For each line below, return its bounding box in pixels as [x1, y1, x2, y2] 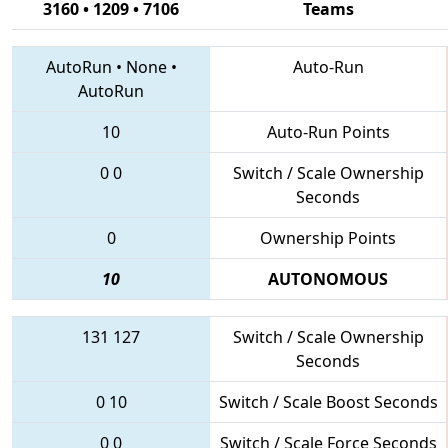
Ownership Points [260, 226, 396, 249]
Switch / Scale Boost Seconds [218, 390, 438, 413]
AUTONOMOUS [268, 267, 388, 290]
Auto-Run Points [266, 120, 390, 143]
